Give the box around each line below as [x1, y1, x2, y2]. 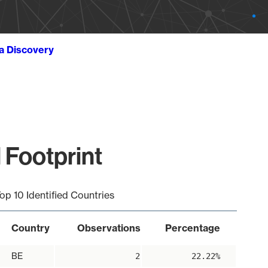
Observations [77, 222, 141, 234]
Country [11, 222, 50, 234]
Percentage [165, 222, 220, 234]
